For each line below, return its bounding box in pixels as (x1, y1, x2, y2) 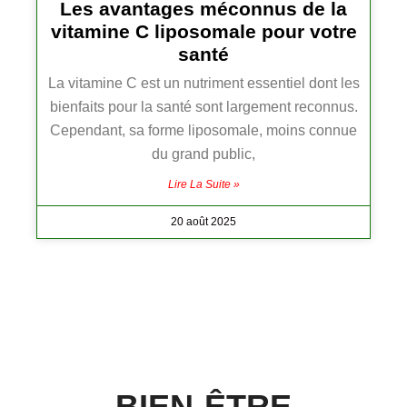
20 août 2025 (171, 215, 236, 229)
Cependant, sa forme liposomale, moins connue (50, 123, 357, 139)
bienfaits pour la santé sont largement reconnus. (49, 99, 358, 115)
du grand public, (152, 146, 255, 163)
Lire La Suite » (167, 178, 240, 192)
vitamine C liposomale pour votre (50, 21, 357, 43)
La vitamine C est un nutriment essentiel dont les (47, 75, 360, 92)
